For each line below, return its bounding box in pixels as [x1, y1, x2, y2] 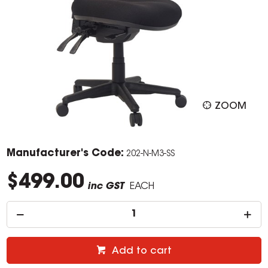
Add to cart [112, 246, 172, 257]
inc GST [87, 182, 124, 192]
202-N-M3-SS [126, 150, 175, 159]
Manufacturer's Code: [7, 148, 124, 159]
